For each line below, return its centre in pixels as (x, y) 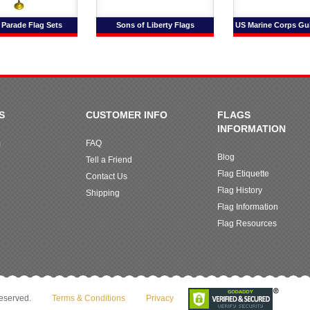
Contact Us (107, 177)
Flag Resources (247, 224)
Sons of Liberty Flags (155, 25)
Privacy (160, 299)
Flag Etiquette (243, 174)
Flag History (240, 191)
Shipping (103, 193)
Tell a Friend (109, 160)
